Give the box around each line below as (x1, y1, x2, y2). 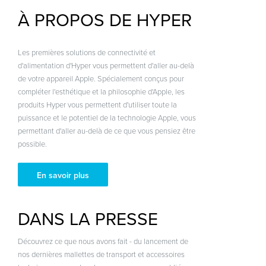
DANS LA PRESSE (17, 208, 158, 230)
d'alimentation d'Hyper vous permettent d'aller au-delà (17, 61, 194, 71)
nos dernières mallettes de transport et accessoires (17, 250, 185, 259)
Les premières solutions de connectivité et (17, 48, 156, 58)
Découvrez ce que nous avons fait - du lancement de (17, 237, 188, 246)
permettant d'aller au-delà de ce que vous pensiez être (17, 126, 195, 136)
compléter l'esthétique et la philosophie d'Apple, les (17, 87, 185, 97)
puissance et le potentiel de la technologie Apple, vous (17, 113, 196, 123)
